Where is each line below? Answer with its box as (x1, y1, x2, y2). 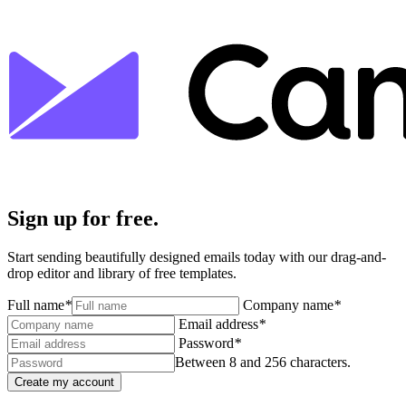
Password (179, 334, 234, 351)
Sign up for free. (7, 206, 159, 230)
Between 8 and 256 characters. (175, 353, 351, 370)
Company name (243, 296, 333, 313)
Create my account (14, 374, 114, 389)
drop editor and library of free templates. (7, 265, 237, 281)
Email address (179, 315, 258, 332)
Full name (7, 296, 64, 313)
